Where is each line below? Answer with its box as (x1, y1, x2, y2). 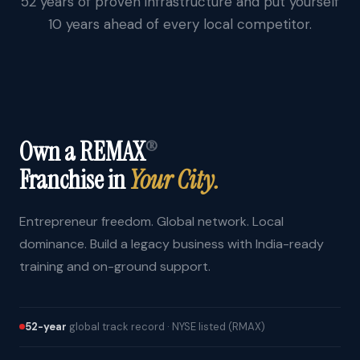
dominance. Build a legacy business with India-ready (19, 235, 324, 252)
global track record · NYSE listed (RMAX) (67, 319, 265, 333)
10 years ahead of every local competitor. (48, 14, 312, 33)
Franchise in (19, 162, 129, 197)
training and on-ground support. (19, 257, 211, 275)
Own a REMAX (19, 134, 145, 169)
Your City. (129, 162, 219, 197)
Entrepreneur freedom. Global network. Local (19, 212, 284, 230)
